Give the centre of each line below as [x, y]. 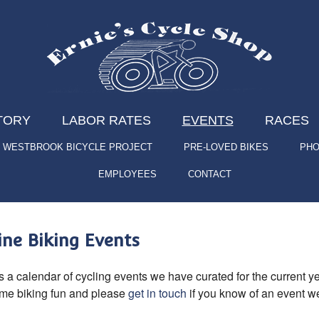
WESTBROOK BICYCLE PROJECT [77, 147]
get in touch [157, 293]
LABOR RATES [106, 120]
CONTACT [210, 174]
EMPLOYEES [127, 174]
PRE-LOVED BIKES [226, 147]
